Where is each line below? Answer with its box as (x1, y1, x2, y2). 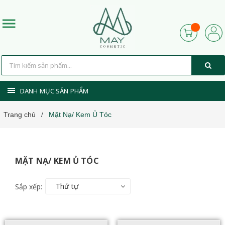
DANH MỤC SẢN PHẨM (20, 86, 89, 95)
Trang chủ (4, 110, 36, 119)
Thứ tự (56, 181, 78, 191)
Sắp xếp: (15, 182, 42, 191)
